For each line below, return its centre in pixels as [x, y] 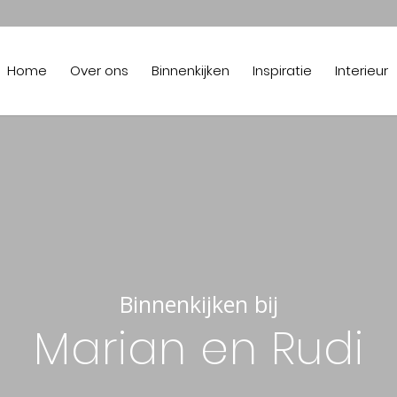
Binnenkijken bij [198, 304]
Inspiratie [283, 70]
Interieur [362, 70]
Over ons [100, 70]
